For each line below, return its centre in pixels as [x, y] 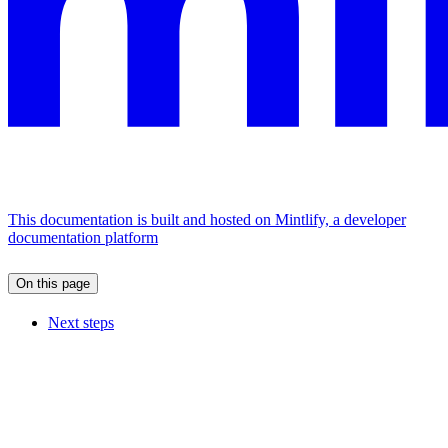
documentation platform [83, 238]
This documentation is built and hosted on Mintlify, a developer [207, 220]
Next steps [81, 322]
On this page [53, 284]
